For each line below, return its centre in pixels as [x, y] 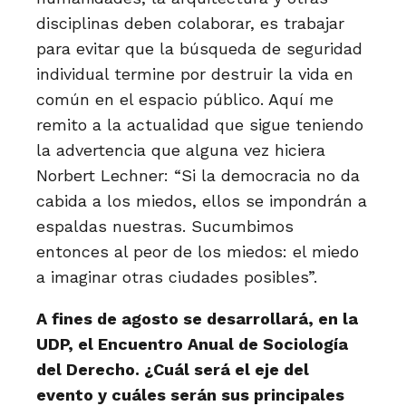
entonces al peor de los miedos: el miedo [198, 251]
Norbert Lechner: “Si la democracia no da [198, 175]
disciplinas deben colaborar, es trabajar [190, 23]
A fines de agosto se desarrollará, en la [197, 319]
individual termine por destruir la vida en [195, 74]
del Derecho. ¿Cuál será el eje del [173, 369]
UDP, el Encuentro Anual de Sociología [192, 344]
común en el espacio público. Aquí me [185, 99]
